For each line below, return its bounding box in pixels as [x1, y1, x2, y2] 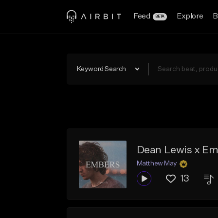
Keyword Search [76, 65, 126, 73]
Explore [177, 13, 203, 20]
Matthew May [136, 160, 178, 167]
